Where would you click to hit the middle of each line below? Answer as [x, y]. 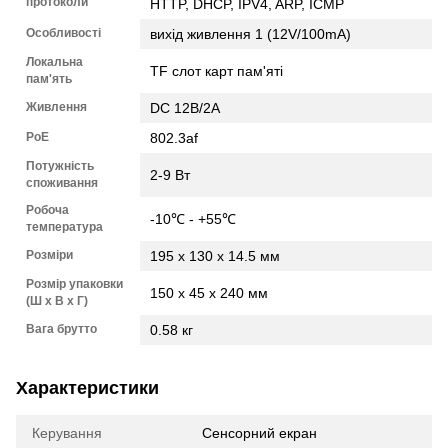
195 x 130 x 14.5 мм [215, 256]
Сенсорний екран [259, 433]
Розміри [49, 255]
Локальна [54, 62]
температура [64, 227]
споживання [62, 183]
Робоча [47, 210]
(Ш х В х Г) [57, 301]
